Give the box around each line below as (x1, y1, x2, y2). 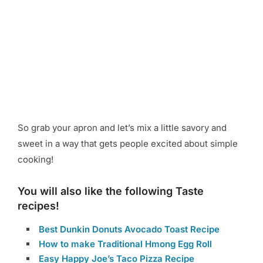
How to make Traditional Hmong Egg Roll (39, 238, 212, 250)
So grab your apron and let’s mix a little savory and (18, 122, 227, 134)
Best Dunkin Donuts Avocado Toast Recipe (39, 224, 220, 235)
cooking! (18, 154, 53, 166)
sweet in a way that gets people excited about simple (18, 138, 238, 150)
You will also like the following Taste (18, 185, 204, 198)
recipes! (18, 200, 59, 213)
